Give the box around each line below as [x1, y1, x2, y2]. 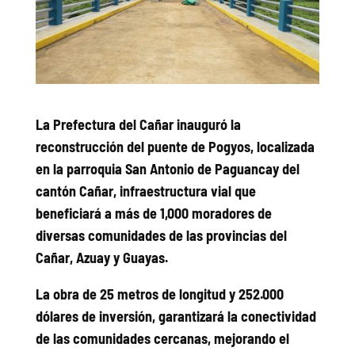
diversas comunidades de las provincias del [35, 226, 287, 244]
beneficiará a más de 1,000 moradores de [35, 204, 272, 222]
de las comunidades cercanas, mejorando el [35, 329, 289, 347]
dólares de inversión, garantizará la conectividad [35, 307, 316, 325]
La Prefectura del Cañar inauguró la [35, 115, 241, 133]
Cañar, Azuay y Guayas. [35, 248, 168, 266]
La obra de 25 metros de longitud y [35, 284, 235, 303]
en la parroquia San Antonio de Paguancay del [35, 159, 300, 177]
